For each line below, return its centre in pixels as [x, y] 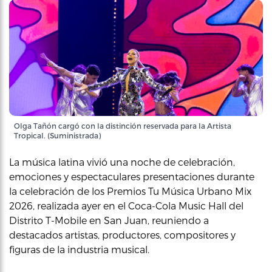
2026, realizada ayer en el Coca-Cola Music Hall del [126, 206]
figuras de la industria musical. [79, 249]
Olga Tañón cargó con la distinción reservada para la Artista [123, 126]
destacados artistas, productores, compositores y [122, 235]
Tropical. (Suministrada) [57, 135]
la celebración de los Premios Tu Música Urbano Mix [130, 191]
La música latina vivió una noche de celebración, [122, 162]
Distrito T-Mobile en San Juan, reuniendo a [109, 220]
